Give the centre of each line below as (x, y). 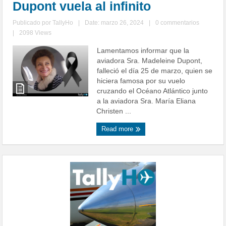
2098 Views (36, 33)
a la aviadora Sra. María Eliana (147, 101)
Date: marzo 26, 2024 (115, 23)
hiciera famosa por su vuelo (141, 81)
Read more (119, 129)
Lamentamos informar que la (143, 51)
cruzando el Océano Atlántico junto (153, 91)
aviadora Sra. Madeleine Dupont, (150, 61)
